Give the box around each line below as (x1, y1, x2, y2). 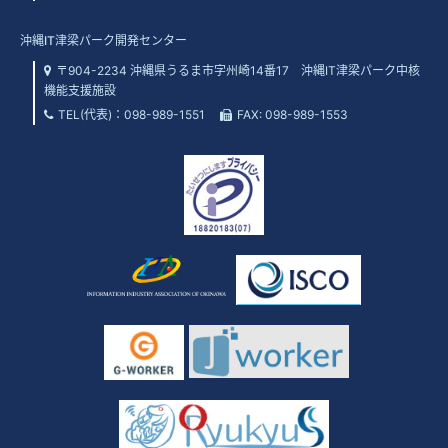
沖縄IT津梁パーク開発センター (20, 32, 187, 48)
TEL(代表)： (58, 106, 124, 122)
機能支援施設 (44, 82, 116, 98)
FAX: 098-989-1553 (237, 106, 348, 122)
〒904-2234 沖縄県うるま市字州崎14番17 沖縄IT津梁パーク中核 (56, 62, 420, 78)
